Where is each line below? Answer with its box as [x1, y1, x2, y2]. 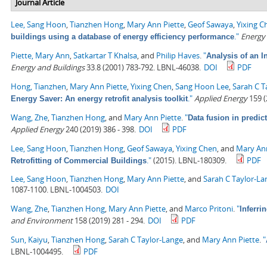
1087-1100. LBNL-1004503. [11, 184, 103, 195]
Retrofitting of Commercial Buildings [11, 156, 147, 166]
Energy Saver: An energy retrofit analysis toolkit [11, 94, 188, 104]
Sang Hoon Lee [175, 81, 229, 92]
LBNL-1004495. [11, 246, 63, 257]
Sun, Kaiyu [11, 234, 48, 246]
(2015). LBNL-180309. [151, 155, 226, 166]
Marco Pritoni [185, 203, 233, 215]
